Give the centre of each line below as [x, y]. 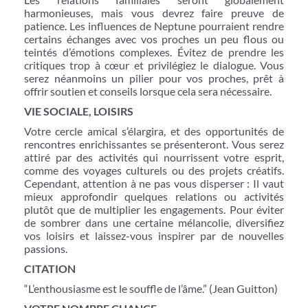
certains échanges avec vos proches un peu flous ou [154, 38]
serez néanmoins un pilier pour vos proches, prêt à [154, 78]
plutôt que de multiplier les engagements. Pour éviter [154, 209]
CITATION [50, 268]
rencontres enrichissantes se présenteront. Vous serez [154, 144]
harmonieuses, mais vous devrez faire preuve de [154, 12]
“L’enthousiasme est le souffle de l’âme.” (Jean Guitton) [151, 288]
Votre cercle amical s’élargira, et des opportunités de [154, 131]
